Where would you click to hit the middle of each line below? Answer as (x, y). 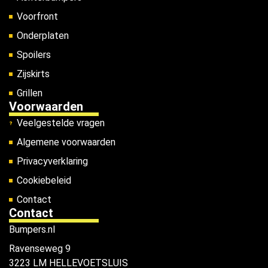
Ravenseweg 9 (40, 249)
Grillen (29, 93)
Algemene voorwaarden (66, 142)
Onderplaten (42, 36)
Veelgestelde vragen (60, 123)
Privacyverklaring (52, 162)
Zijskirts (33, 74)
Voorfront (37, 17)
